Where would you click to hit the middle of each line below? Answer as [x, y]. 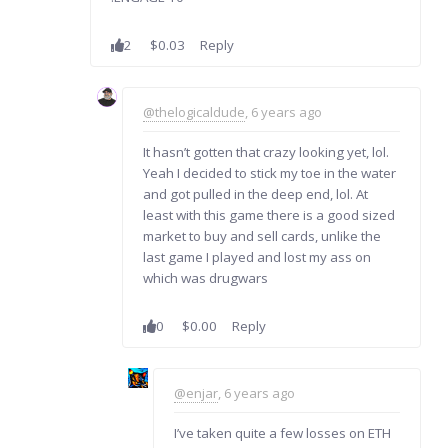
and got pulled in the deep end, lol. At [255, 193]
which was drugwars [205, 277]
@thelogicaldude [193, 111]
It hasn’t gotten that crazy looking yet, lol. [265, 151]
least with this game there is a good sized [268, 214]
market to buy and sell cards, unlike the [261, 235]
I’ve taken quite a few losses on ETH [283, 432]
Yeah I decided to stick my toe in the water [269, 172]
